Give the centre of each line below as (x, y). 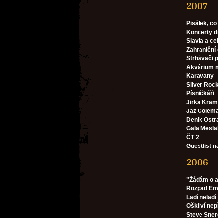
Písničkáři (200, 93)
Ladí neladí (201, 197)
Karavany (200, 76)
